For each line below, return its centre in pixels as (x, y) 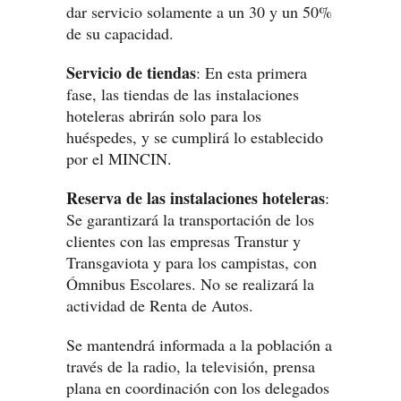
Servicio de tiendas (131, 73)
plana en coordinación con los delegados (198, 388)
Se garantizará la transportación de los (190, 219)
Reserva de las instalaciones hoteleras (196, 198)
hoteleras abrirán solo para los (164, 115)
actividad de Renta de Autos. (160, 305)
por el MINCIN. (119, 158)
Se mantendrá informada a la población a (199, 345)
